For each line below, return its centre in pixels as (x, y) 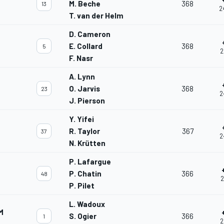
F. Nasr (81, 58)
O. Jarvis (84, 89)
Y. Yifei (81, 119)
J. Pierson (87, 101)
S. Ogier (83, 216)
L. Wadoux (87, 204)
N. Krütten (87, 143)
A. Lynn (82, 77)
